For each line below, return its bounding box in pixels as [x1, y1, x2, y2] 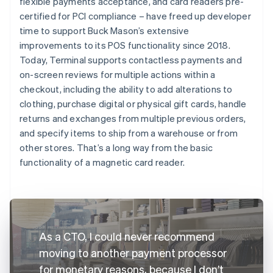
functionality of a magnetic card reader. [19, 155, 185, 168]
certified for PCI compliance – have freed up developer [19, 9, 251, 22]
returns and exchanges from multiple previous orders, [19, 112, 246, 124]
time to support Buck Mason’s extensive [19, 24, 190, 37]
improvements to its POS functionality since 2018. [19, 38, 230, 51]
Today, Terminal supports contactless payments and [19, 53, 242, 66]
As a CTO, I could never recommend [39, 229, 214, 243]
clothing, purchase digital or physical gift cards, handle [19, 97, 247, 110]
